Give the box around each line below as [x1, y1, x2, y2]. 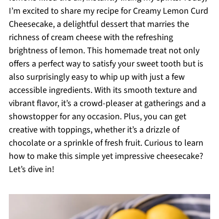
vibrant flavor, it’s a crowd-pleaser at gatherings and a [8, 97, 206, 109]
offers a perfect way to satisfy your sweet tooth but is [8, 58, 203, 70]
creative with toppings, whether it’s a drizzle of [8, 124, 179, 136]
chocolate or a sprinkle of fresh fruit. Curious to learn [8, 137, 203, 149]
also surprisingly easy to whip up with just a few [8, 71, 185, 83]
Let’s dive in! [8, 163, 54, 175]
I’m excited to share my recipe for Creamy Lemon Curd [8, 5, 208, 17]
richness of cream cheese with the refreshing [8, 31, 173, 44]
